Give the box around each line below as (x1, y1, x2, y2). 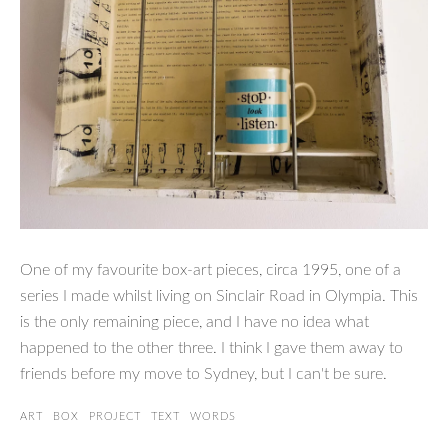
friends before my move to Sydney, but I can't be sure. (20, 365, 387, 382)
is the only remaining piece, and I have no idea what (20, 313, 369, 330)
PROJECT (89, 410, 141, 422)
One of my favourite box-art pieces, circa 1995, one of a (20, 261, 401, 278)
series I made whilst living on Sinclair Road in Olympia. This (20, 287, 418, 304)
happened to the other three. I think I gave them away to (20, 339, 403, 356)
